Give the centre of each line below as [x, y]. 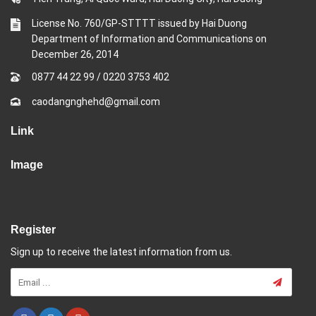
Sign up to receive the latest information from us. [121, 252]
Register [33, 230]
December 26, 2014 [75, 55]
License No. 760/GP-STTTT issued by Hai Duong [139, 24]
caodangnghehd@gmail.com [96, 102]
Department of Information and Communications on [149, 39]
